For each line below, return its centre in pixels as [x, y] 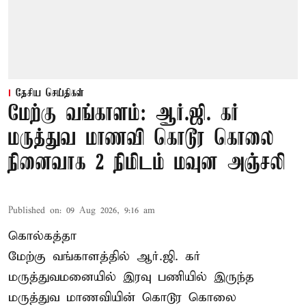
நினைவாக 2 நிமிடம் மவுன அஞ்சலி [147, 163]
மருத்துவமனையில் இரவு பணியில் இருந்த [131, 277]
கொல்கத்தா [42, 236]
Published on [34, 210]
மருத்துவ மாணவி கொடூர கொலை [141, 139]
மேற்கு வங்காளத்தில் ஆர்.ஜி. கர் [105, 256]
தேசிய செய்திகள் [50, 93]
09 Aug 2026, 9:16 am [111, 210]
